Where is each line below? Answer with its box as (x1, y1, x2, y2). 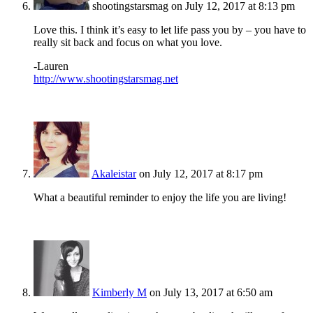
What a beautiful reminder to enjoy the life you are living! (34, 191, 286, 204)
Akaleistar (92, 168, 136, 180)
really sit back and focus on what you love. (34, 36, 222, 49)
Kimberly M (92, 286, 147, 299)
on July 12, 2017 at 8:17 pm (139, 168, 263, 180)
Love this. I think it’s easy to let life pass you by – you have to (34, 24, 306, 36)
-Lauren (34, 60, 68, 73)
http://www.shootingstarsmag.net (34, 73, 178, 85)
